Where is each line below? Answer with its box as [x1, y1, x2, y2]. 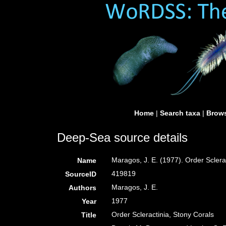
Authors [69, 184, 97, 192]
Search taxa [160, 109, 200, 117]
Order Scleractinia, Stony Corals [111, 210, 214, 218]
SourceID [65, 170, 97, 178]
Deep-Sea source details [57, 131, 188, 144]
